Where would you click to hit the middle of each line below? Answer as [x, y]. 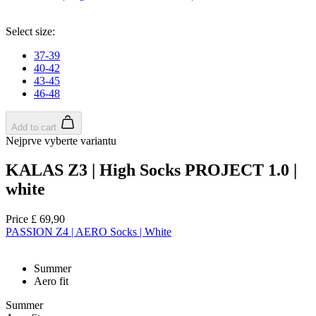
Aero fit [51, 281]
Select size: [30, 31]
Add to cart [34, 127]
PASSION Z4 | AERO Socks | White [89, 232]
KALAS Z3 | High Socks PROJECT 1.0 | [151, 170]
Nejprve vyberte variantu [61, 140]
